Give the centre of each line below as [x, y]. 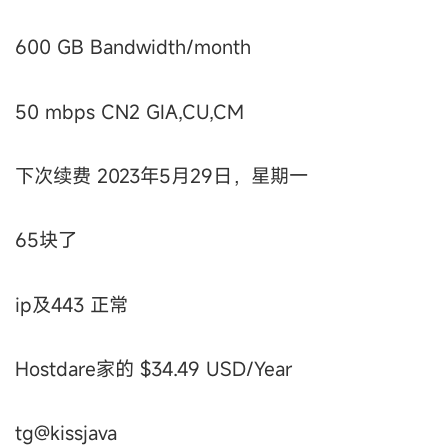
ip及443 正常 [71, 304]
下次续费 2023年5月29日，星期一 [161, 176]
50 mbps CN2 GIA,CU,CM [129, 111]
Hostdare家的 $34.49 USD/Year [153, 369]
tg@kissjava [66, 433]
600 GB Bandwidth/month [133, 47]
